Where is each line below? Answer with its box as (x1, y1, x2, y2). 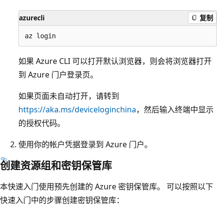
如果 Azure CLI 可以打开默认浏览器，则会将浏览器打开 (18, 55, 212, 66)
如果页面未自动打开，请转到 (18, 90, 119, 101)
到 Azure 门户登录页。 (18, 69, 98, 80)
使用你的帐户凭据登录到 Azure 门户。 (18, 139, 152, 150)
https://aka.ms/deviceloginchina (18, 104, 136, 115)
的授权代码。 (18, 117, 65, 128)
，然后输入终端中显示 (136, 104, 214, 115)
